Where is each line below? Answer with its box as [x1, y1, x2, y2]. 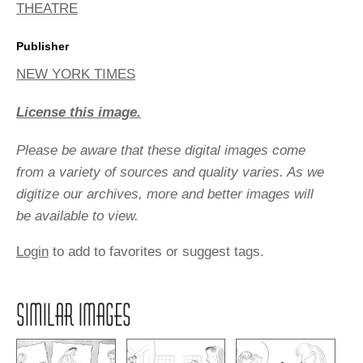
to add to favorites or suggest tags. [49, 244, 264, 260]
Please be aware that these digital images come [16, 143, 305, 159]
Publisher [16, 40, 69, 53]
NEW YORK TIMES [16, 66, 135, 83]
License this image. [16, 105, 141, 121]
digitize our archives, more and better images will [16, 186, 314, 203]
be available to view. [16, 208, 139, 224]
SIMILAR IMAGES [16, 297, 131, 335]
